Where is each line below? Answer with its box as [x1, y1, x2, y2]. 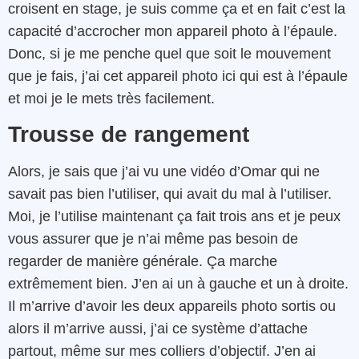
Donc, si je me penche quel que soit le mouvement [8, 45, 331, 62]
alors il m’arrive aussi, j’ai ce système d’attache [8, 321, 308, 337]
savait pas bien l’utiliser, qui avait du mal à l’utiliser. [8, 186, 332, 203]
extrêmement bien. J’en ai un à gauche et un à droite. [8, 276, 349, 292]
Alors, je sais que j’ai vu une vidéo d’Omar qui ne [8, 163, 320, 180]
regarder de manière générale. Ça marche [8, 253, 277, 270]
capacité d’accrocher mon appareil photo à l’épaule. [8, 22, 337, 39]
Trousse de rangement [8, 122, 249, 147]
